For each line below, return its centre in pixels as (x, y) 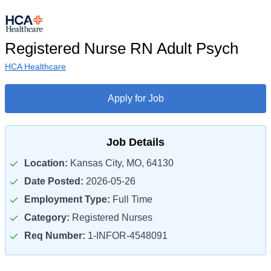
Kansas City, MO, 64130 (121, 163)
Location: (46, 163)
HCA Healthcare (35, 67)
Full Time (131, 199)
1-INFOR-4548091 (126, 236)
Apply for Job (135, 98)
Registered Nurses (111, 217)
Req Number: (55, 236)
